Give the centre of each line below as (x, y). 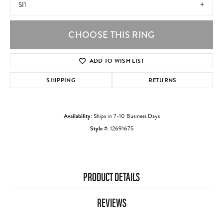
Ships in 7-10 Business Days (126, 116)
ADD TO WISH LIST (117, 61)
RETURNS (163, 80)
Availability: (78, 116)
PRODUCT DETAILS (111, 176)
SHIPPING (61, 80)
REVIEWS (111, 202)
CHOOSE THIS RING (111, 35)
